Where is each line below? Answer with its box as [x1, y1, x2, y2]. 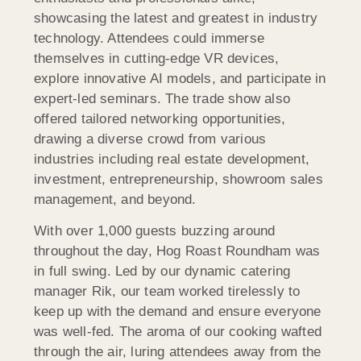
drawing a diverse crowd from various [34, 131, 267, 147]
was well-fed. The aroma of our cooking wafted [34, 324, 322, 340]
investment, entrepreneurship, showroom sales [34, 171, 323, 187]
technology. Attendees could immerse [34, 30, 264, 46]
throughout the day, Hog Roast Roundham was [34, 243, 321, 259]
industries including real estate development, [34, 151, 310, 167]
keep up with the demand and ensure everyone [34, 304, 322, 320]
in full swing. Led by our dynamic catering [34, 263, 291, 280]
